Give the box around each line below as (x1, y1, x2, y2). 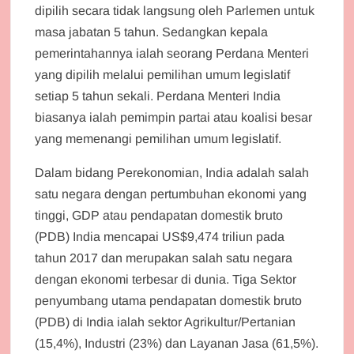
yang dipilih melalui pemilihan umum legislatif (35, 67, 291, 81)
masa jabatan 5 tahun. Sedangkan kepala (35, 24, 269, 39)
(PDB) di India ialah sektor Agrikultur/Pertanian (35, 314, 296, 329)
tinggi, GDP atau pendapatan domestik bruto (35, 208, 284, 222)
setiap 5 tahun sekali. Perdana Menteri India (35, 88, 281, 103)
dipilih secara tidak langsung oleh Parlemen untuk (35, 3, 315, 17)
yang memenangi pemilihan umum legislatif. (35, 131, 282, 145)
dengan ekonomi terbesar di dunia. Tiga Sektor (35, 272, 297, 286)
